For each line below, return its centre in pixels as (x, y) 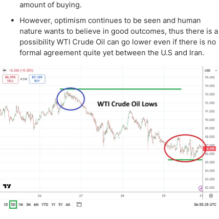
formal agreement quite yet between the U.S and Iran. (112, 53)
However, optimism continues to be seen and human (110, 20)
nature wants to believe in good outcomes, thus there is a (119, 31)
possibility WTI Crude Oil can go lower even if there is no (118, 42)
